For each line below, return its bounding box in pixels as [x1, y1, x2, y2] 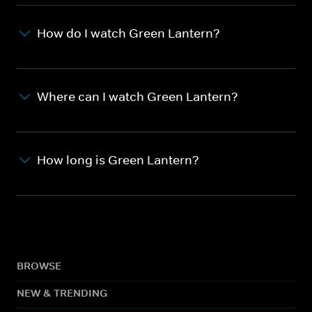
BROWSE [17, 258, 61, 272]
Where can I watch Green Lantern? [37, 88, 238, 104]
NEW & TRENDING [17, 286, 107, 299]
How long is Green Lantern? [37, 152, 199, 168]
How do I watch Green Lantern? [37, 25, 220, 41]
